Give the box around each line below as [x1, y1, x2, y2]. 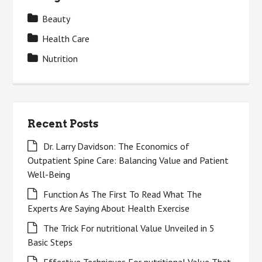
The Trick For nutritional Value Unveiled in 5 [43, 222, 215, 235]
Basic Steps [27, 236, 73, 249]
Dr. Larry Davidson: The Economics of [43, 140, 190, 153]
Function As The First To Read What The [43, 188, 202, 201]
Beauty [42, 13, 71, 25]
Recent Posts [27, 118, 99, 130]
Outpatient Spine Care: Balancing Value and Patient [27, 154, 229, 167]
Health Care [42, 33, 90, 45]
